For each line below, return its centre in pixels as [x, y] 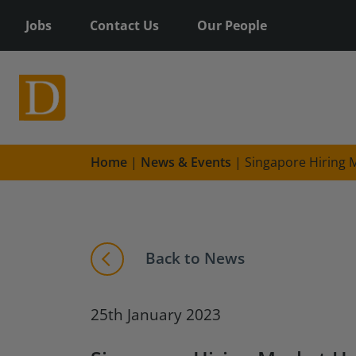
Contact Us [124, 25]
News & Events [186, 162]
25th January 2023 [156, 314]
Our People [232, 25]
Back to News [193, 258]
